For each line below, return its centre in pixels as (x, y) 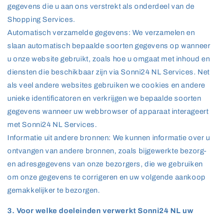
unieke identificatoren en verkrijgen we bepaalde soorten (104, 98)
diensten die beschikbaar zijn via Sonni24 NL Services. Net (109, 72)
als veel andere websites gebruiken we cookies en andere (107, 85)
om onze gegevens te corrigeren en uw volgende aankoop (107, 177)
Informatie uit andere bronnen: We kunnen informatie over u (109, 138)
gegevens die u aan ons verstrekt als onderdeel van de (101, 6)
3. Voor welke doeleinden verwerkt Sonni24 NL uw (100, 211)
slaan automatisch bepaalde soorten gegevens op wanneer (109, 46)
